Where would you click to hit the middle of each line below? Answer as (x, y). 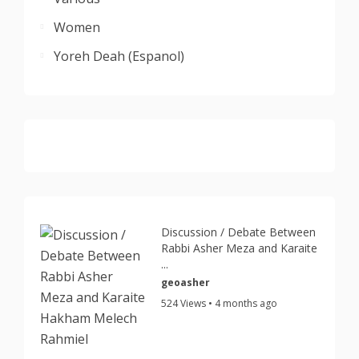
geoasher (186, 282)
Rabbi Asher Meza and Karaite (240, 248)
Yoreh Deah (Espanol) (119, 56)
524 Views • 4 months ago (220, 303)
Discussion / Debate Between (239, 232)
